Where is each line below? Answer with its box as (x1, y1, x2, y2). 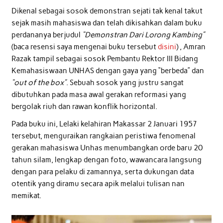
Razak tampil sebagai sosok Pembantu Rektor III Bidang (11, 54, 198, 63)
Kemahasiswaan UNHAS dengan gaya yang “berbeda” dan (11, 66, 204, 75)
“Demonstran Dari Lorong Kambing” (82, 30, 205, 39)
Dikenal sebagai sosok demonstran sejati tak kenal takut (11, 6, 203, 15)
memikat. (11, 191, 41, 201)
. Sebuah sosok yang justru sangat (66, 78, 184, 87)
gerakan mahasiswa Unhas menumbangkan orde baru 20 (11, 143, 203, 153)
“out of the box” (11, 78, 66, 87)
